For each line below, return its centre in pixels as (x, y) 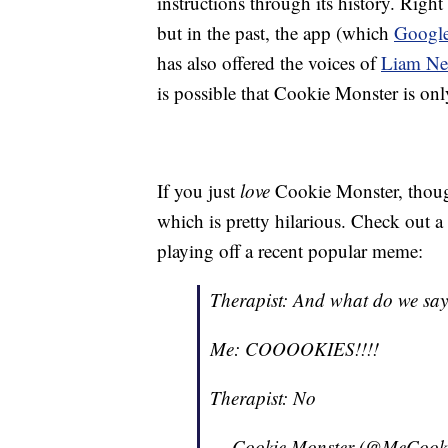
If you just (198, 191)
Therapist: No (263, 398)
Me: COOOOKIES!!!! (294, 349)
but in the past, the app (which (275, 33)
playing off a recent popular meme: (290, 251)
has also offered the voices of (269, 63)
